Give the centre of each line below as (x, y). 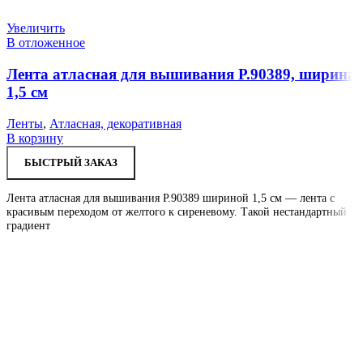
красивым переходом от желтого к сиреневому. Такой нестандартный (177, 211)
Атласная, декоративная (115, 123)
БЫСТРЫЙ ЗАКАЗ (71, 162)
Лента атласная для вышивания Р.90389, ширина (181, 74)
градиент (28, 225)
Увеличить (36, 28)
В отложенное (46, 43)
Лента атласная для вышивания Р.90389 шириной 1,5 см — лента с (171, 198)
